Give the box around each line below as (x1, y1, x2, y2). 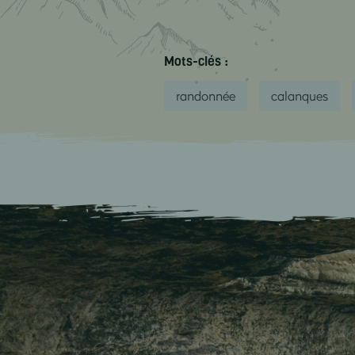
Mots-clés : (163, 52, 228, 70)
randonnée (175, 86, 235, 104)
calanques (270, 86, 328, 104)
